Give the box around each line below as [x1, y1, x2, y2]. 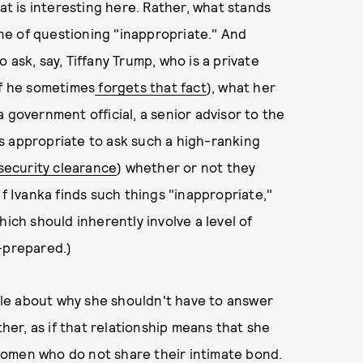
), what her [206, 79, 276, 95]
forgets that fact [95, 79, 207, 95]
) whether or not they [117, 159, 256, 175]
